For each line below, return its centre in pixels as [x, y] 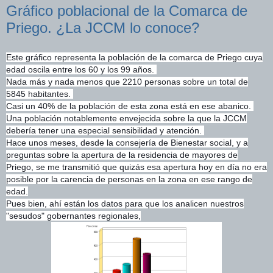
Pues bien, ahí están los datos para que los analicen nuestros [125, 204]
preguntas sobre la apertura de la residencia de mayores [117, 155]
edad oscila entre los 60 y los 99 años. [81, 69]
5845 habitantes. [40, 94]
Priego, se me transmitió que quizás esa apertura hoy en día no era [136, 167]
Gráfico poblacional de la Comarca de [127, 11]
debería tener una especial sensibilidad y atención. [105, 130]
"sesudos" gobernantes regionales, [73, 216]
